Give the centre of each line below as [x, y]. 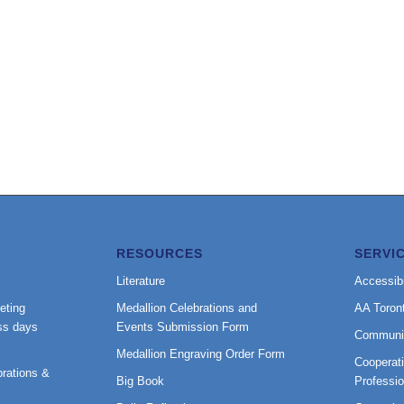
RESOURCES [160, 254]
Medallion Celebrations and [187, 308]
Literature [141, 281]
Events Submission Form [183, 327]
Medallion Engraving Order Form [201, 354]
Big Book [141, 381]
